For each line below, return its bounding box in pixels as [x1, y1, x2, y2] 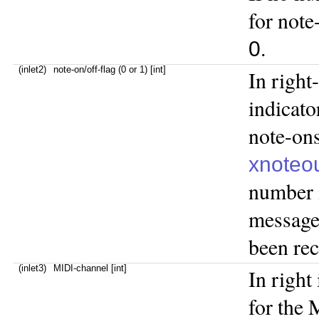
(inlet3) [13, 263, 46, 273]
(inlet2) [13, 64, 46, 75]
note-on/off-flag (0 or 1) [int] [53, 64, 166, 75]
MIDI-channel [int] [53, 263, 127, 273]
